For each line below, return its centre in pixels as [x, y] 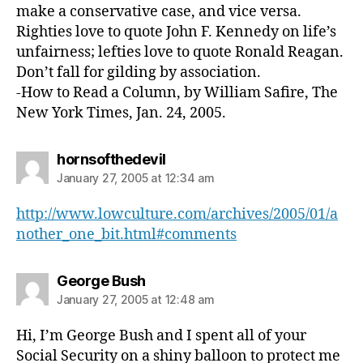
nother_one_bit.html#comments [126, 234]
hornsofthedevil [111, 159]
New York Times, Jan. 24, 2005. [121, 113]
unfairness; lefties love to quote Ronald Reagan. [180, 52]
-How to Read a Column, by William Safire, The [177, 92]
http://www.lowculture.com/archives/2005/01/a [177, 214]
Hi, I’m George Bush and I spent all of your [161, 335]
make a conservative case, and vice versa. [159, 11]
